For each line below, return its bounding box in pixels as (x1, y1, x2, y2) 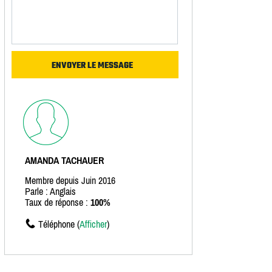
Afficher (80, 219, 107, 230)
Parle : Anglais (25, 186, 76, 197)
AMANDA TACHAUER (25, 155, 104, 166)
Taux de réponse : (25, 197, 90, 208)
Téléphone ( (38, 219, 80, 230)
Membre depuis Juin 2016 (25, 175, 115, 186)
